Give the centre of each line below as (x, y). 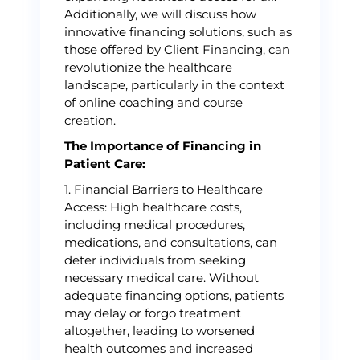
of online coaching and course (153, 102)
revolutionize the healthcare (148, 67)
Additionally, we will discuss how (160, 14)
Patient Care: (105, 164)
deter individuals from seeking (155, 260)
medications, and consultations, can (171, 242)
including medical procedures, (155, 225)
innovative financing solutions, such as (178, 32)
